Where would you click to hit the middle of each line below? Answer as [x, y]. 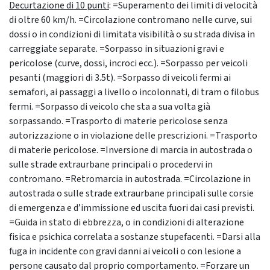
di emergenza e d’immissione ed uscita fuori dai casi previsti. [132, 208]
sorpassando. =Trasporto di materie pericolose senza [118, 121]
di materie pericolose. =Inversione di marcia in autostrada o [131, 150]
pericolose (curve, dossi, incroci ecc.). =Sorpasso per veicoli [128, 64]
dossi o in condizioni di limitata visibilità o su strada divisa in [132, 35]
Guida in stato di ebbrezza [68, 223]
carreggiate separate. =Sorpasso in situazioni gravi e [117, 49]
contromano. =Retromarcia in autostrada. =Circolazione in [130, 179]
